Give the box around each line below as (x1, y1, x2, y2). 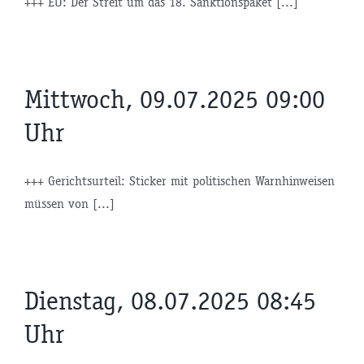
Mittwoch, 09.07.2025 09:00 (24, 84, 325, 116)
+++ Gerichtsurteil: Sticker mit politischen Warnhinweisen (24, 173, 335, 189)
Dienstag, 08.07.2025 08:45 (24, 285, 316, 318)
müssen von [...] (24, 196, 115, 212)
